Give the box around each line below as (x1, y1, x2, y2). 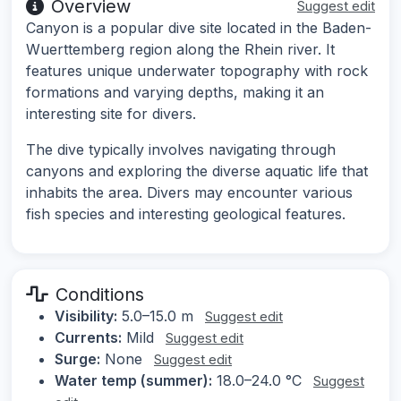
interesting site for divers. (26, 105, 196, 124)
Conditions (55, 284, 144, 306)
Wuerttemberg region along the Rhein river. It (26, 40, 335, 59)
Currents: (55, 328, 122, 347)
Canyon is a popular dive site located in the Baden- (26, 19, 371, 38)
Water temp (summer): (55, 371, 212, 390)
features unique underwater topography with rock (26, 62, 368, 81)
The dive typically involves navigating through (26, 141, 336, 159)
